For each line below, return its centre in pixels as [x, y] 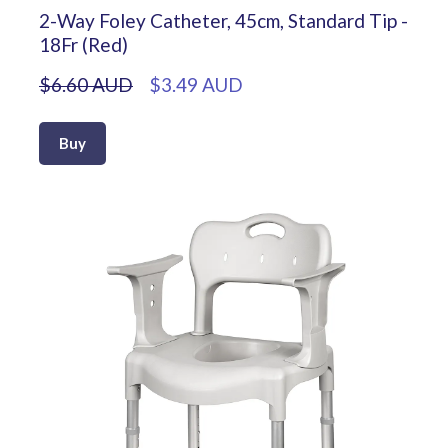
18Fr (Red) [83, 44]
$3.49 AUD [196, 84]
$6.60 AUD [86, 84]
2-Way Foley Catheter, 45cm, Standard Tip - [223, 20]
